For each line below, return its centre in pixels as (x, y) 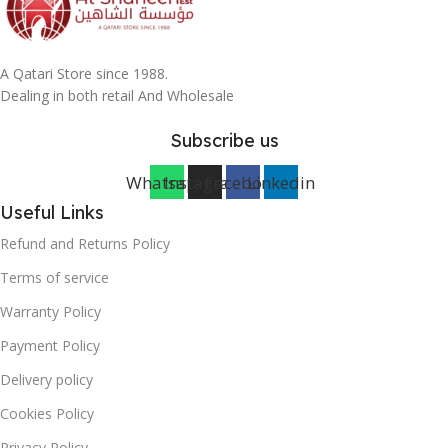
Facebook (243, 182)
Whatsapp (167, 182)
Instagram (205, 182)
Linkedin (281, 182)
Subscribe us (224, 141)
